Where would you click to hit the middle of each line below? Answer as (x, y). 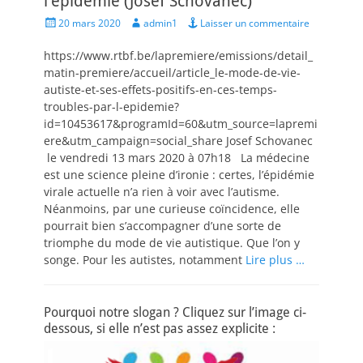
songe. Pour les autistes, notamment (145, 260)
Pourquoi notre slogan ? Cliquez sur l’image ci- (175, 312)
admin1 (160, 23)
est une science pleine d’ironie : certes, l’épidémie (179, 175)
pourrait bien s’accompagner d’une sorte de (162, 226)
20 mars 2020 (90, 23)
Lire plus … (275, 260)
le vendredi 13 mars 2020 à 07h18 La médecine (177, 158)
